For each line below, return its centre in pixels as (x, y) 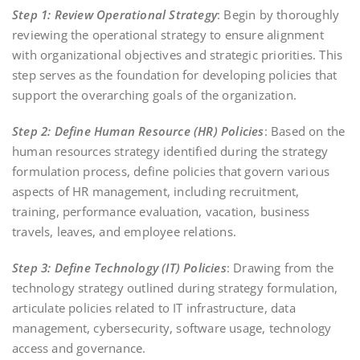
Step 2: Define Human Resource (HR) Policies (138, 131)
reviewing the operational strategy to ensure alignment (168, 34)
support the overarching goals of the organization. (155, 94)
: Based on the (305, 131)
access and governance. (79, 348)
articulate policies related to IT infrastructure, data (154, 307)
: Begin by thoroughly (278, 14)
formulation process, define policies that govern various (171, 171)
